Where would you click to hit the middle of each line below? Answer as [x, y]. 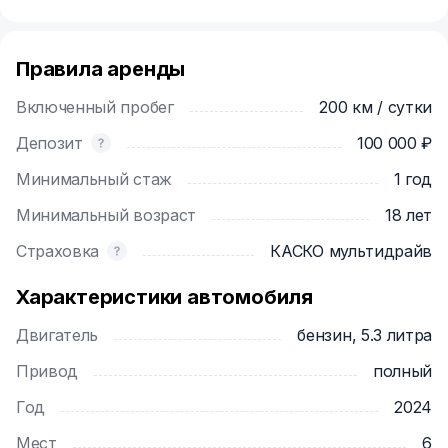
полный [402, 371]
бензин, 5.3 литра [364, 335]
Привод [53, 371]
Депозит [55, 143]
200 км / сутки [375, 107]
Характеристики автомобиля [164, 297]
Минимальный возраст [113, 215]
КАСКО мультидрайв [351, 251]
